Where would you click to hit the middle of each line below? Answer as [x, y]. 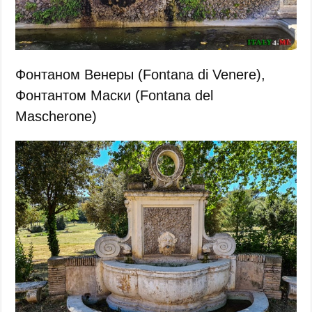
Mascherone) [56, 116]
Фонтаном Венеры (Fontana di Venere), [141, 74]
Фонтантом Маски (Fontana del [115, 95]
